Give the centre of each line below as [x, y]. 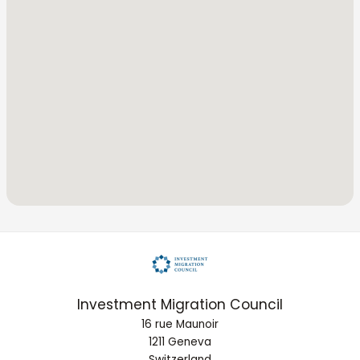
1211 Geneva [180, 342]
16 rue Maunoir [180, 324]
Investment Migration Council [180, 305]
